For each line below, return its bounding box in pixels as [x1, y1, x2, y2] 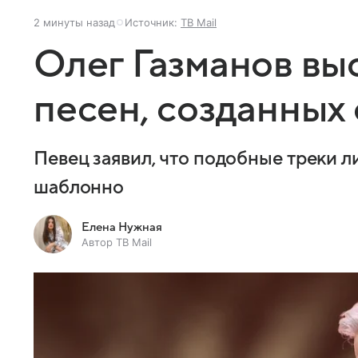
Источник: [125, 15, 181, 29]
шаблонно [34, 177, 125, 198]
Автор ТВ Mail [82, 235, 152, 249]
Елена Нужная [82, 220, 162, 233]
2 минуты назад [34, 15, 115, 29]
